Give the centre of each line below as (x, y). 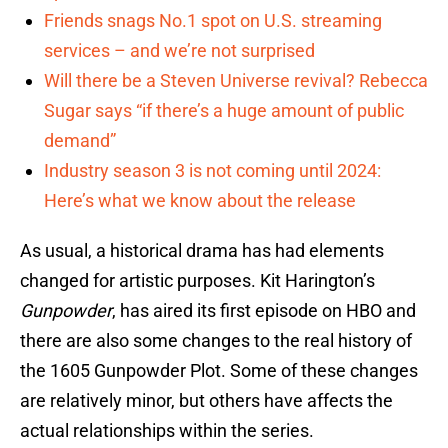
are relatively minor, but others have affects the (206, 401)
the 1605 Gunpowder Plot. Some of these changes (219, 371)
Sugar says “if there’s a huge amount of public (224, 111)
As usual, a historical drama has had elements (202, 251)
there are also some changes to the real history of (216, 341)
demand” (80, 141)
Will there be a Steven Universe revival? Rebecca (236, 81)
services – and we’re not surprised (179, 51)
